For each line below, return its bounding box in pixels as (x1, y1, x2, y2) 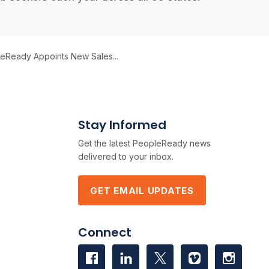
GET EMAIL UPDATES (90, 184, 194, 196)
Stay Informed (78, 116, 167, 133)
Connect (78, 224, 132, 241)
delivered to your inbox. (78, 151, 174, 162)
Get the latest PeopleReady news (78, 138, 211, 148)
